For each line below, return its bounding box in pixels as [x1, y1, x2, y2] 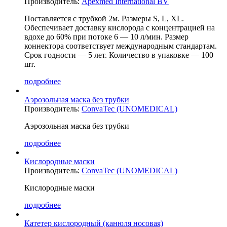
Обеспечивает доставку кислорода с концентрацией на [24, 23, 215, 32]
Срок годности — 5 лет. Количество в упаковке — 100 [24, 50, 213, 59]
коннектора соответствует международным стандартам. [24, 41, 217, 50]
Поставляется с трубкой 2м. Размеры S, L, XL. [24, 14, 184, 23]
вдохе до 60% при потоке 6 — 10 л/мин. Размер [24, 32, 188, 41]
